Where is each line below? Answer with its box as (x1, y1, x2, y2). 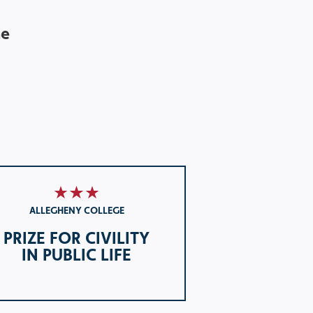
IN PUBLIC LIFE (22, 245, 131, 265)
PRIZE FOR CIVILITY (3, 228, 150, 248)
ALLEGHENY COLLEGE (29, 205, 124, 216)
